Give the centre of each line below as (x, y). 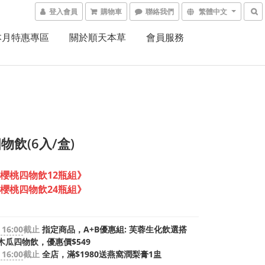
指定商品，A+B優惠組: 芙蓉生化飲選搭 (113, 229)
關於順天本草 (97, 37)
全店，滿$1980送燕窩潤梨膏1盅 (101, 254)
